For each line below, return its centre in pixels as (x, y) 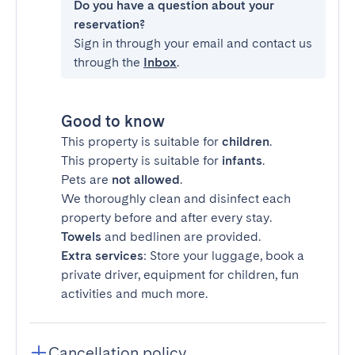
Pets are (86, 179)
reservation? (109, 24)
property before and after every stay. (166, 218)
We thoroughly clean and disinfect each (176, 198)
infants (242, 160)
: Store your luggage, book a (224, 256)
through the (109, 62)
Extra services (102, 256)
